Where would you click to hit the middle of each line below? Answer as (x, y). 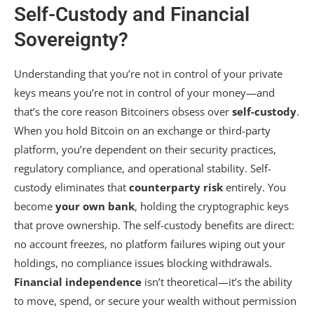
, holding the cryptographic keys (212, 206)
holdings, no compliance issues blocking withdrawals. (143, 263)
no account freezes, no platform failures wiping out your (150, 244)
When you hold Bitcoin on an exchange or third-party (142, 130)
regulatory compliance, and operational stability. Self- (143, 168)
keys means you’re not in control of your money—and (144, 93)
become (35, 206)
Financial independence (78, 282)
